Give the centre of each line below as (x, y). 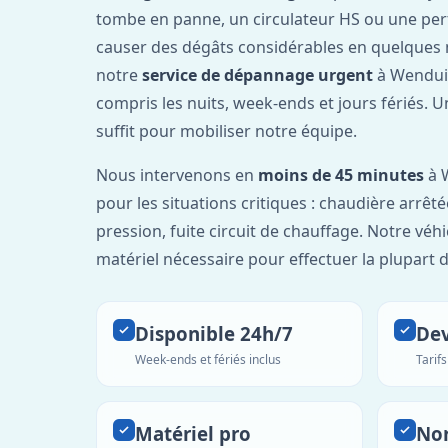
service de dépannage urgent (257, 74)
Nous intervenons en (177, 174)
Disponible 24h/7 (214, 333)
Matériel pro (193, 433)
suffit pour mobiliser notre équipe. (226, 130)
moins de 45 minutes (341, 174)
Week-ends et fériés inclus (208, 359)
